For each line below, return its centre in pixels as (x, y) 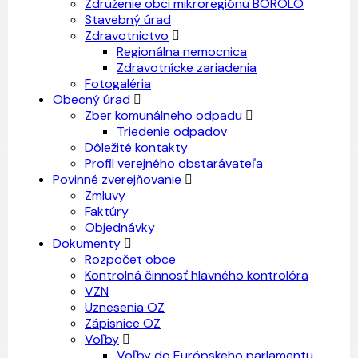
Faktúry (107, 211)
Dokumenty (87, 243)
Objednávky (120, 227)
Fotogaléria (118, 84)
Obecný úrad (91, 99)
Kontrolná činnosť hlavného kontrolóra (197, 275)
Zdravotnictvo (127, 36)
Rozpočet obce (130, 259)
